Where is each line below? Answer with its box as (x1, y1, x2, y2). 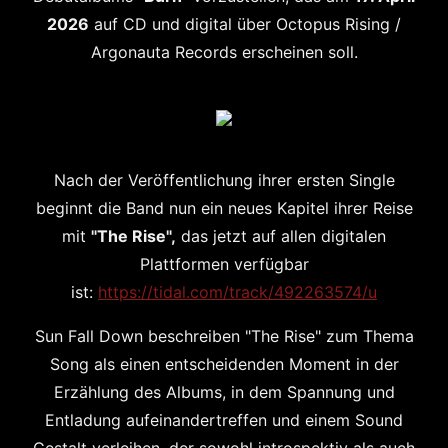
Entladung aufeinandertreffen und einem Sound (45, 410, 403, 430)
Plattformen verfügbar (139, 254, 309, 274)
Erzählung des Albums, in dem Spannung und (53, 382, 395, 402)
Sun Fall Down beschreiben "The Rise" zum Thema (34, 326, 414, 346)
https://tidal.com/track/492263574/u (98, 282, 377, 302)
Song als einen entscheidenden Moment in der (49, 354, 399, 374)
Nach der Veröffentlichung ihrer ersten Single (53, 170, 395, 190)
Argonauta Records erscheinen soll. (90, 42, 358, 62)
